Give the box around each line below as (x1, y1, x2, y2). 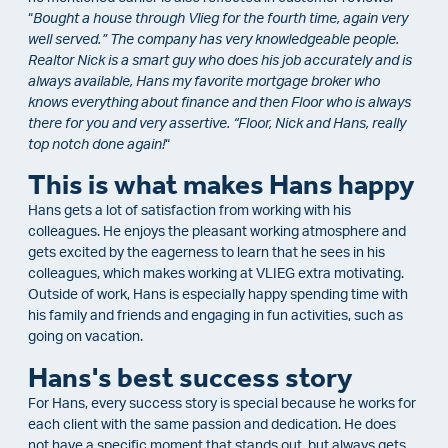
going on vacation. (28, 330, 143, 345)
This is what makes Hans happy (28, 168, 414, 202)
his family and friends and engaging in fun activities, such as (28, 309, 403, 324)
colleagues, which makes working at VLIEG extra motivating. (28, 267, 404, 282)
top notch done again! (28, 137, 165, 152)
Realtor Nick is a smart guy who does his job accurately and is (28, 53, 412, 68)
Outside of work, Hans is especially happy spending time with (28, 288, 408, 303)
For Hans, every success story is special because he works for (28, 396, 416, 411)
